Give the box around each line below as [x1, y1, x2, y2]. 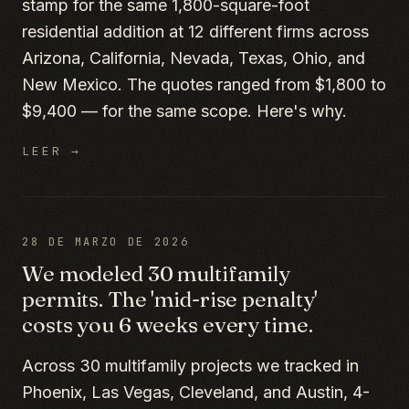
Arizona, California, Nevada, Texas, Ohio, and [22, 48, 365, 68]
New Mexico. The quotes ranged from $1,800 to [22, 75, 386, 94]
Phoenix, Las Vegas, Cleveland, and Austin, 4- [22, 383, 370, 402]
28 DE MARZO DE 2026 [22, 235, 190, 249]
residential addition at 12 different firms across [22, 22, 369, 41]
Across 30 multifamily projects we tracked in [22, 356, 359, 375]
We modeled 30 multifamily [22, 260, 291, 287]
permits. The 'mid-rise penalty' [22, 286, 319, 312]
